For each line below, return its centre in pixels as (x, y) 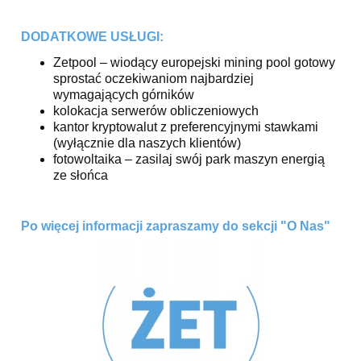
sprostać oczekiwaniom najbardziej (154, 78)
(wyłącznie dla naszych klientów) (147, 143)
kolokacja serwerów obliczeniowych (156, 110)
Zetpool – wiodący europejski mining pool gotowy (194, 62)
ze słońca (81, 175)
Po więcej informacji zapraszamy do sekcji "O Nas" (176, 226)
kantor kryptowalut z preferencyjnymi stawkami (186, 127)
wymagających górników (124, 94)
